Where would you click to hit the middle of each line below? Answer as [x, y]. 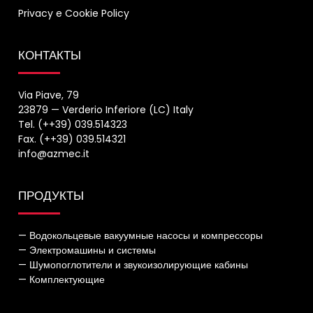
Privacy [36, 13]
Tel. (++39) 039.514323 [73, 124]
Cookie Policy [97, 13]
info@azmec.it [54, 153]
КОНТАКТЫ [50, 55]
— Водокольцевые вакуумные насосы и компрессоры [141, 235]
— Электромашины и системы [87, 250]
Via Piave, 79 [49, 95]
